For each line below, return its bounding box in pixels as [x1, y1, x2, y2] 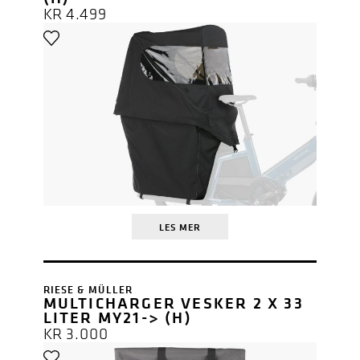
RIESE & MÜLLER [43, 281, 133, 297]
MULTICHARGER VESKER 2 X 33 [43, 291, 304, 313]
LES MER [158, 219, 201, 234]
